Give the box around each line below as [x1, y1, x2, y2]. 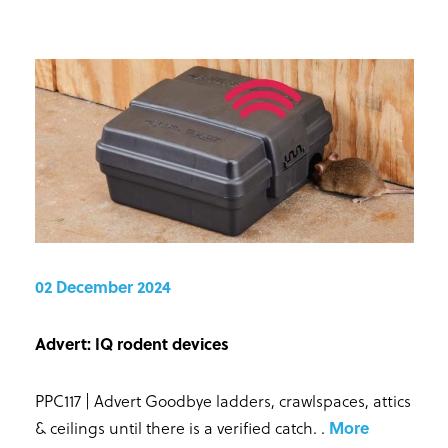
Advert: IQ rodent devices [34, 331, 229, 355]
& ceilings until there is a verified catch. [34, 415, 321, 439]
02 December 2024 [34, 274, 171, 298]
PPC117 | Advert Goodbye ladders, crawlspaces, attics [34, 388, 411, 412]
